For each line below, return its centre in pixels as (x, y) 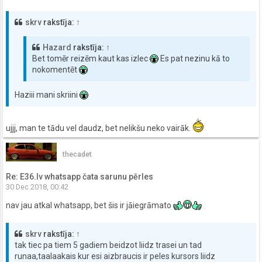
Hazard (57, 47)
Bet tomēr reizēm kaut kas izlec (91, 58)
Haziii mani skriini (47, 94)
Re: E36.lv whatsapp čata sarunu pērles (80, 177)
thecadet (77, 154)
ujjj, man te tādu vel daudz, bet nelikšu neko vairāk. (99, 128)
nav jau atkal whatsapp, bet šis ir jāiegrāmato (89, 205)
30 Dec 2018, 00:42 (37, 187)
